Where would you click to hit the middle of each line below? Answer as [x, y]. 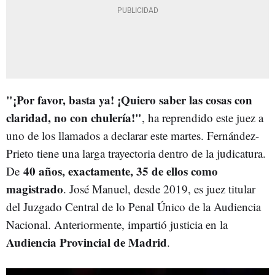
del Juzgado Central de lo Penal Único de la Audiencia [134, 206]
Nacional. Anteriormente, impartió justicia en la [117, 224]
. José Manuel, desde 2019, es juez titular [159, 188]
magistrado [35, 188]
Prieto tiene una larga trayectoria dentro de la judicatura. [136, 153]
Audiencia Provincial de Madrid [87, 242]
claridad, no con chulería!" [74, 117]
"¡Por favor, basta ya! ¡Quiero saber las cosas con [129, 99]
